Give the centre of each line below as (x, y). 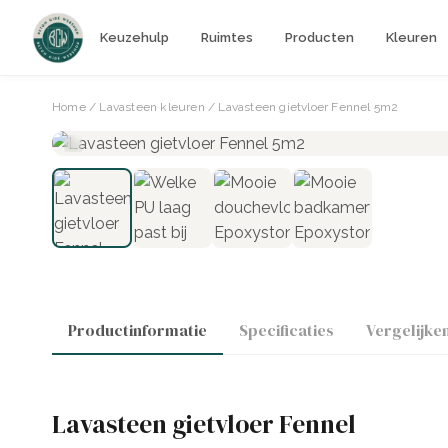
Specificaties (286, 330)
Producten (319, 37)
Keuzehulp (134, 37)
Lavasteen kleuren (152, 107)
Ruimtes (227, 37)
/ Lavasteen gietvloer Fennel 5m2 (301, 107)
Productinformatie (137, 330)
